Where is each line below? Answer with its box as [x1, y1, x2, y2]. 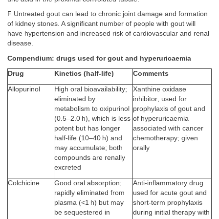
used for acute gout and [133, 189, 207, 197]
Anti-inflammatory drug [133, 179, 203, 187]
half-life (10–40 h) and [54, 134, 122, 142]
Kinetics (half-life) [54, 70, 114, 77]
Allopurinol [8, 86, 40, 93]
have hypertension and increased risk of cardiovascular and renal [7, 30, 209, 37]
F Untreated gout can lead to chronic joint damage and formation [7, 10, 208, 18]
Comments [133, 70, 169, 77]
